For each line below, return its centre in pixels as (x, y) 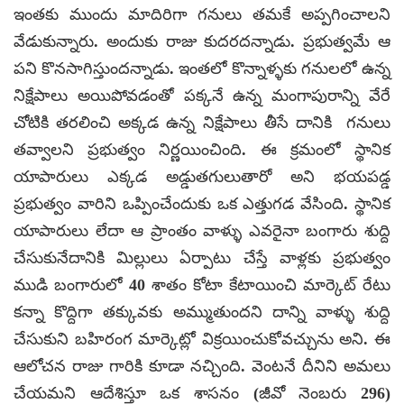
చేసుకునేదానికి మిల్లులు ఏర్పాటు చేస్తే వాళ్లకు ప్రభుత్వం (202, 257)
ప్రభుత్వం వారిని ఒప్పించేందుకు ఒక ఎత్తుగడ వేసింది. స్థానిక (202, 203)
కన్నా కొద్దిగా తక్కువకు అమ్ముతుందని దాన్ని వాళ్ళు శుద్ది (202, 312)
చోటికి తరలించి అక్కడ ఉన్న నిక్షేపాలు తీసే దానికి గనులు (202, 122)
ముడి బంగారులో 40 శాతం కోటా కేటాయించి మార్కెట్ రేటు (202, 285)
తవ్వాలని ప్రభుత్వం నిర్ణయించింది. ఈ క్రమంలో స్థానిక (202, 149)
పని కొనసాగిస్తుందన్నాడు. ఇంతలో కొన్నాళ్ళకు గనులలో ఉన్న (202, 68)
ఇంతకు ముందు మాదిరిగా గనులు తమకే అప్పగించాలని (202, 14)
